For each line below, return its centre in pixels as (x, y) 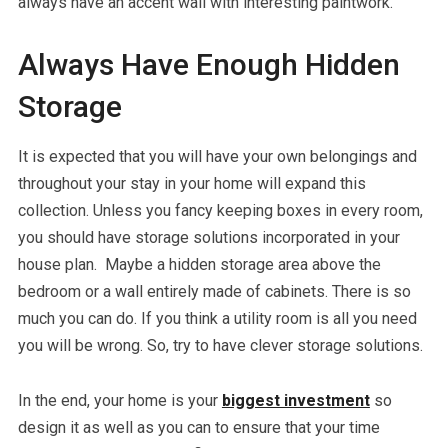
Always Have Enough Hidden (208, 64)
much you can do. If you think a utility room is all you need (217, 318)
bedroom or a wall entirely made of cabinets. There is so (214, 291)
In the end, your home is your (119, 400)
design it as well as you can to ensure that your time (198, 427)
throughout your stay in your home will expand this (191, 183)
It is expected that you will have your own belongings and (217, 156)
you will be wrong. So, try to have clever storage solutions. (220, 345)
